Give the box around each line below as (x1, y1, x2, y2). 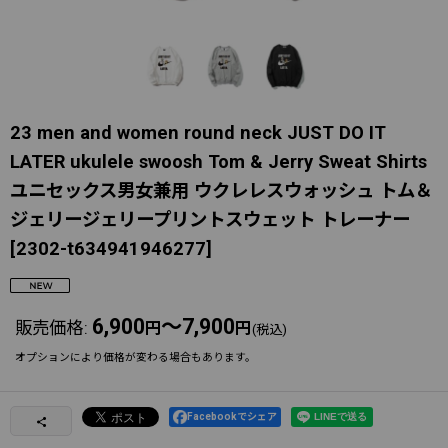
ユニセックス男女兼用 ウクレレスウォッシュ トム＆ (10, 180, 433, 201)
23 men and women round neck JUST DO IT (10, 122, 386, 143)
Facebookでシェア (187, 411, 277, 422)
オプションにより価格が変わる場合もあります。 (15, 351, 256, 364)
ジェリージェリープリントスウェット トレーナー (10, 209, 410, 230)
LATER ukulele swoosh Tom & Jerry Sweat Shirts (10, 151, 427, 172)
